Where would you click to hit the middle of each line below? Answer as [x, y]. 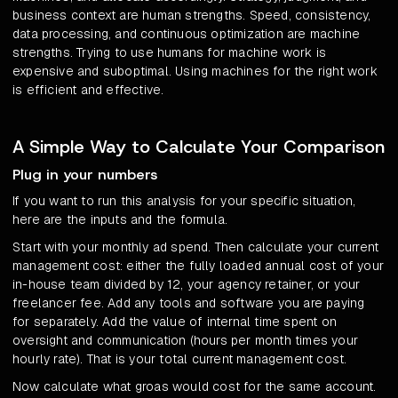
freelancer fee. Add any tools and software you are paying [189, 303]
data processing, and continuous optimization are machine [187, 34]
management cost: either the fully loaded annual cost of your [199, 266]
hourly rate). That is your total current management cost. [180, 359]
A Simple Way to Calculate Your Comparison [199, 147]
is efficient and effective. [88, 90]
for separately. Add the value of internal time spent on [175, 322]
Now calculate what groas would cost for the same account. [195, 387]
